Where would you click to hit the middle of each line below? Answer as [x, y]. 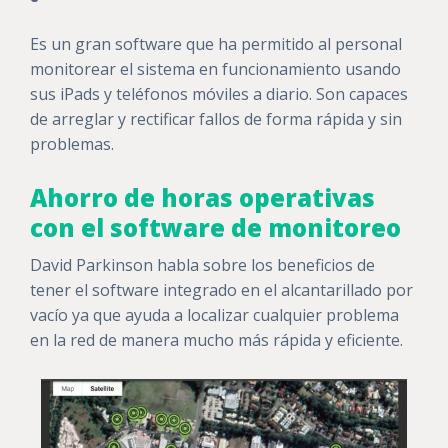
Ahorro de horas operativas [202, 197]
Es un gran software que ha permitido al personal [216, 43]
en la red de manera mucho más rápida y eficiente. [216, 339]
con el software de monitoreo [215, 227]
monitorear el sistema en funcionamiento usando [215, 68]
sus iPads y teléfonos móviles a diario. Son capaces [219, 93]
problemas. [72, 143]
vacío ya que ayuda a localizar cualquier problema [214, 314]
